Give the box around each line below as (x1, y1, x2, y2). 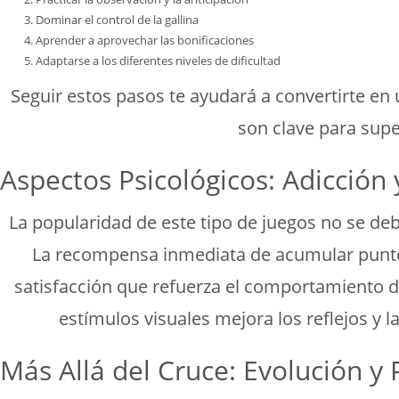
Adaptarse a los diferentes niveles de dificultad (36, 53, 281, 69)
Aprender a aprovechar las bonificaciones (36, 32, 254, 49)
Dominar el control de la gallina (36, 12, 199, 28)
